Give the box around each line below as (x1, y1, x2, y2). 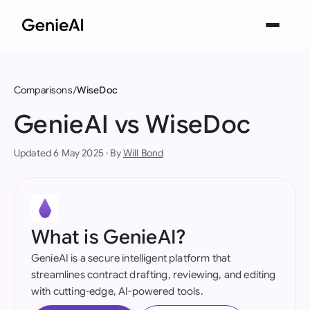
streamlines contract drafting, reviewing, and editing (31, 268, 276, 281)
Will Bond (122, 147, 164, 159)
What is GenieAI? (31, 225, 186, 249)
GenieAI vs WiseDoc (14, 109, 251, 140)
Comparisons (14, 84, 73, 96)
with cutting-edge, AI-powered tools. (31, 285, 203, 298)
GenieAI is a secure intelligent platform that (31, 252, 231, 264)
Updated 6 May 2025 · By (14, 147, 123, 159)
